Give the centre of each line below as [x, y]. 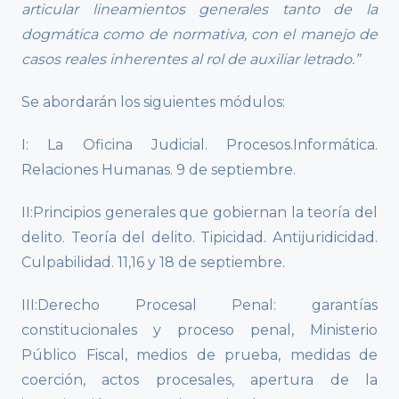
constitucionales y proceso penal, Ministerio [199, 330]
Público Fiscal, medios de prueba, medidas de [199, 355]
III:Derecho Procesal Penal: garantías [199, 305]
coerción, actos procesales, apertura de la [199, 380]
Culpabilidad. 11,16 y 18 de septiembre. [155, 263]
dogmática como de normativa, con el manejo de [199, 35]
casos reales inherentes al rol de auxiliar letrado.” [191, 60]
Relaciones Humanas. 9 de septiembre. [160, 170]
